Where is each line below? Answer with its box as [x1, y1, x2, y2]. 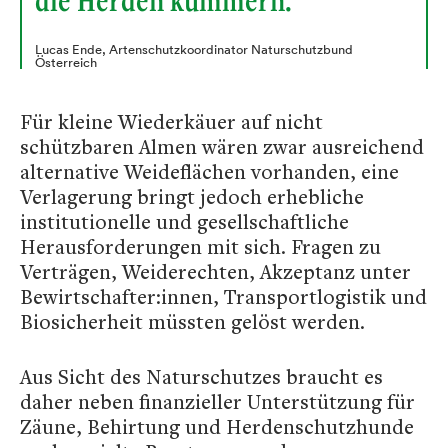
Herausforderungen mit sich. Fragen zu [20, 233, 381, 260]
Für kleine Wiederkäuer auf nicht [20, 108, 323, 135]
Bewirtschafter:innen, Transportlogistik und [20, 283, 427, 310]
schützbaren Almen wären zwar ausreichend [20, 133, 424, 160]
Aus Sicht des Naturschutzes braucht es [20, 363, 383, 390]
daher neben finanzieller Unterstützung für [20, 388, 415, 415]
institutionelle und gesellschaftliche [20, 208, 349, 235]
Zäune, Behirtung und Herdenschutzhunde [20, 413, 414, 440]
